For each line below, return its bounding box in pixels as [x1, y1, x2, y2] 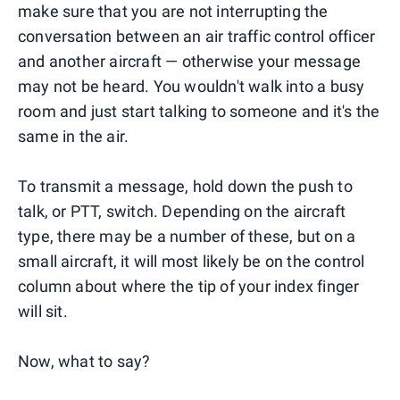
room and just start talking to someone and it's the [18, 102, 380, 121]
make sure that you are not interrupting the [18, 2, 329, 21]
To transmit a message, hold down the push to [18, 177, 353, 196]
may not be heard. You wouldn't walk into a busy [18, 77, 365, 96]
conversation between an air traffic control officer [18, 27, 376, 46]
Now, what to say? [18, 352, 151, 371]
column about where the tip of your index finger [18, 277, 360, 296]
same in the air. [18, 127, 129, 146]
